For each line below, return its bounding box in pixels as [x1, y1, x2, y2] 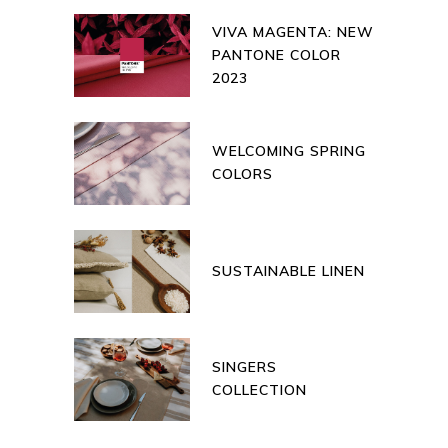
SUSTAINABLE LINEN [212, 261, 365, 280]
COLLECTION [212, 380, 307, 399]
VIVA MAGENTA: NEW [212, 22, 374, 41]
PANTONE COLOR [212, 45, 341, 64]
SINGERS [212, 357, 277, 376]
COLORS [212, 164, 273, 183]
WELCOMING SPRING [212, 141, 366, 160]
